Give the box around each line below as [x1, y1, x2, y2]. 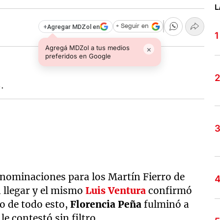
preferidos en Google [45, 52, 111, 60]
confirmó [146, 185, 192, 196]
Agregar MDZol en [47, 23, 100, 30]
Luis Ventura [85, 185, 146, 196]
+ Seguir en [115, 23, 148, 30]
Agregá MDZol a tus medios [45, 43, 130, 52]
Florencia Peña [68, 198, 142, 210]
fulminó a [141, 198, 190, 210]
